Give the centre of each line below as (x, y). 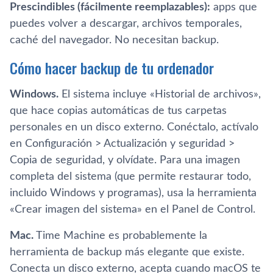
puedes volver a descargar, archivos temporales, (126, 23)
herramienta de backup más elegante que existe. (127, 252)
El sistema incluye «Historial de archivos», (160, 94)
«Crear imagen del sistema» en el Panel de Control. (133, 209)
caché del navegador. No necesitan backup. (114, 40)
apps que (234, 7)
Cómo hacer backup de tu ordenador (112, 67)
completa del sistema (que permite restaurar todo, (130, 176)
